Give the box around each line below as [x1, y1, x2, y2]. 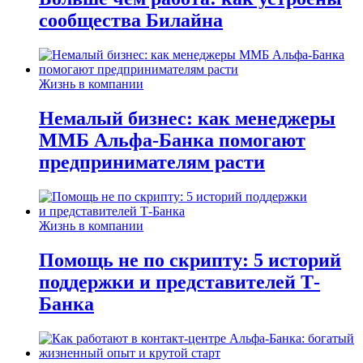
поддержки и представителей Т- [39, 271, 320, 293]
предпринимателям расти [39, 152, 265, 173]
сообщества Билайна [39, 10, 223, 32]
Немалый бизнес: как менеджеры [39, 108, 335, 130]
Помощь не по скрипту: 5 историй [39, 250, 341, 271]
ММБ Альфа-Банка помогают [39, 130, 305, 152]
